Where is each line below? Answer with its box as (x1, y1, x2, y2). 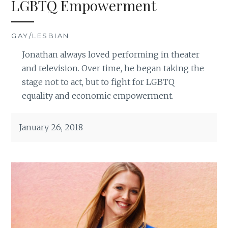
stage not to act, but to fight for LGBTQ (21, 76, 175, 87)
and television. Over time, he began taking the (21, 63, 204, 73)
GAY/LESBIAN (11, 31, 70, 40)
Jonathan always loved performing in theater (21, 49, 199, 60)
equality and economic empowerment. (21, 90, 174, 101)
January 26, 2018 (19, 122, 83, 132)
